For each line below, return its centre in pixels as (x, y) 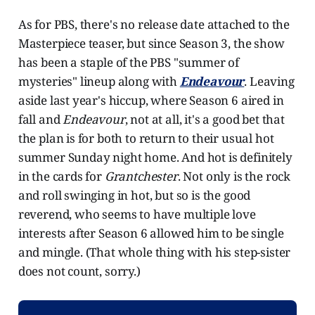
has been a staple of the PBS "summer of (129, 63)
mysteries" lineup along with (99, 82)
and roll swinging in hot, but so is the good (134, 195)
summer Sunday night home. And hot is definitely (155, 157)
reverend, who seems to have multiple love (137, 214)
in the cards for (61, 176)
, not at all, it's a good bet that (205, 120)
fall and (40, 120)
